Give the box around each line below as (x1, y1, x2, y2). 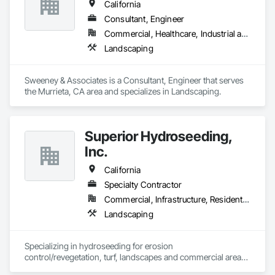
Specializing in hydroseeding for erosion (25, 241, 173, 251)
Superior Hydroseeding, (85, 128, 232, 144)
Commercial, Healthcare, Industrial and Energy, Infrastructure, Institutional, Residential (241, 28, 249, 39)
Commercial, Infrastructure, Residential (242, 194, 250, 204)
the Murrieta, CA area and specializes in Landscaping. (25, 86, 221, 96)
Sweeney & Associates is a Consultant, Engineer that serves (25, 75, 244, 85)
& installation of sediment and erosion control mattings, (25, 263, 228, 273)
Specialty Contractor (104, 179, 182, 190)
